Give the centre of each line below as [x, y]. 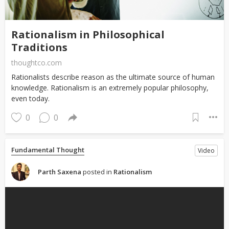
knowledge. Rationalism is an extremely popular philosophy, [110, 87]
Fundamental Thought [48, 150]
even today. [30, 98]
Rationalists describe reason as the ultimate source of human [113, 77]
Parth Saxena [60, 171]
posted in [97, 171]
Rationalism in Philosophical [88, 34]
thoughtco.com [37, 62]
